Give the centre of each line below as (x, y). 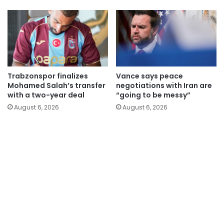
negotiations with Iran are (164, 85)
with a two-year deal (46, 95)
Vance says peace (149, 76)
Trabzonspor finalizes (48, 76)
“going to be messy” (153, 95)
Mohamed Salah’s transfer (56, 85)
